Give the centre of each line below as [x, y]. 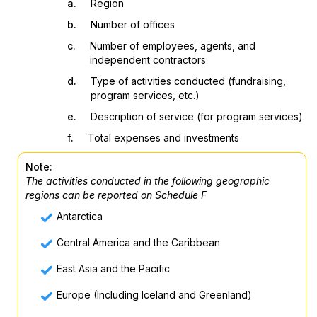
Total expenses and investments [163, 138]
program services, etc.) [145, 95]
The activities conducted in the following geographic [148, 181]
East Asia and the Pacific [113, 269]
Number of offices [133, 24]
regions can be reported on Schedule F [116, 195]
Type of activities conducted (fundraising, [188, 81]
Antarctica [80, 216]
